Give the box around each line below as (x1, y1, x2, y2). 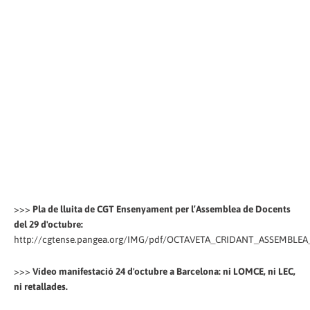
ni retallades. (14, 281, 68, 293)
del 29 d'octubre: (14, 219, 83, 230)
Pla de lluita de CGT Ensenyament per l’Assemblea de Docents (33, 203, 291, 215)
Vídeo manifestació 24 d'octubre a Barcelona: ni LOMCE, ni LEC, (33, 266, 295, 277)
